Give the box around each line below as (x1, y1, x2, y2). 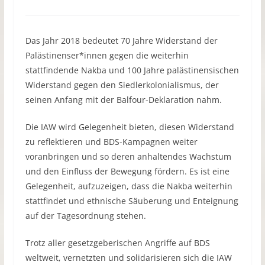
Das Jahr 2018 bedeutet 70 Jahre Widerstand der (25, 35, 218, 47)
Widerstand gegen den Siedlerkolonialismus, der (25, 79, 219, 91)
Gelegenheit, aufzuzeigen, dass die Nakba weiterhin (25, 180, 232, 192)
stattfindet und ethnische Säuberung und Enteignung (25, 195, 238, 207)
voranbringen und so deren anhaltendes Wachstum (25, 151, 231, 163)
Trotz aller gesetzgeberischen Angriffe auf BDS (25, 237, 210, 249)
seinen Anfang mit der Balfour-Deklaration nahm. (25, 94, 222, 106)
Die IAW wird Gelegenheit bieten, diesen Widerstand (25, 121, 234, 133)
